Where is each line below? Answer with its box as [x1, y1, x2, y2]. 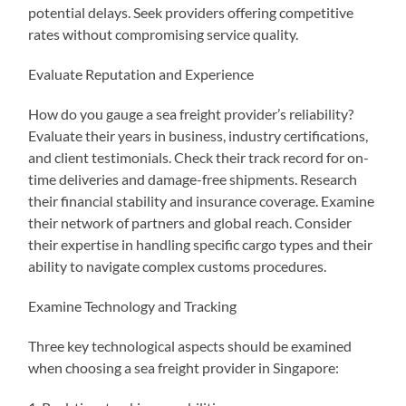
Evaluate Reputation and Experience [28, 64, 255, 82]
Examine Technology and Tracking [28, 296, 237, 314]
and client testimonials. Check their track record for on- [28, 148, 370, 166]
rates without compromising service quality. [28, 24, 299, 43]
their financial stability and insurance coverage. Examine [28, 191, 375, 209]
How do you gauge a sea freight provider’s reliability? [28, 104, 354, 122]
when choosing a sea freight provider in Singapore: [28, 358, 340, 376]
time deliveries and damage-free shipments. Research [28, 169, 358, 188]
